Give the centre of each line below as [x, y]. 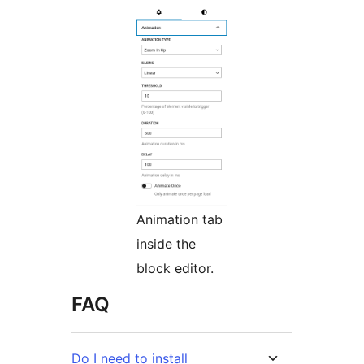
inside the [166, 244]
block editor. [175, 269]
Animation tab [180, 220]
